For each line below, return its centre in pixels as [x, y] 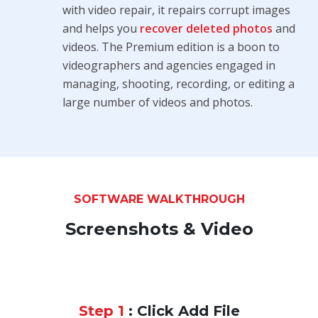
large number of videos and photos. [157, 102]
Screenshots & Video [159, 229]
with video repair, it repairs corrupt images [176, 10]
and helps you [101, 28]
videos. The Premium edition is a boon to [171, 46]
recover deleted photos [206, 28]
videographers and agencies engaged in [169, 65]
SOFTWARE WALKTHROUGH [159, 199]
